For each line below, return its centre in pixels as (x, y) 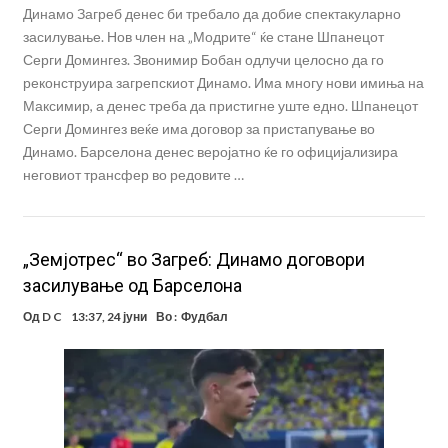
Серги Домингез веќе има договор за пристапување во (198, 129)
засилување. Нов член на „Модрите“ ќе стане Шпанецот (203, 37)
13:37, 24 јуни (108, 317)
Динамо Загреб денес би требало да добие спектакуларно (211, 14)
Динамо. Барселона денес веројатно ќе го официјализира (210, 152)
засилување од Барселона (132, 286)
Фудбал (204, 317)
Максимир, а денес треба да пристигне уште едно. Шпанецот (220, 106)
